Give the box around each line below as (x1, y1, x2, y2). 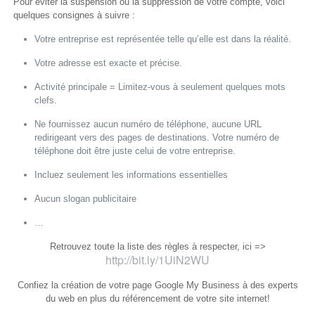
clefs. (34, 95, 58, 106)
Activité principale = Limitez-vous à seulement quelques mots (34, 82, 286, 93)
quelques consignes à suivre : (13, 10, 136, 21)
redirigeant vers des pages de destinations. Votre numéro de (34, 132, 280, 143)
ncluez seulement (37, 169, 112, 181)
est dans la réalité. (213, 34, 292, 45)
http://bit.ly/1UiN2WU (105, 252, 210, 269)
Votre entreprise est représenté (34, 34, 160, 45)
